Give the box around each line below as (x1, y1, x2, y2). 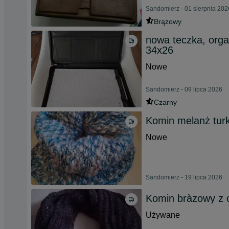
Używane (146, 211, 180, 219)
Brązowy (154, 17, 181, 26)
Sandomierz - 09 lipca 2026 (146, 86, 222, 93)
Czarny (154, 98, 177, 106)
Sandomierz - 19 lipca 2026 (146, 174, 222, 181)
